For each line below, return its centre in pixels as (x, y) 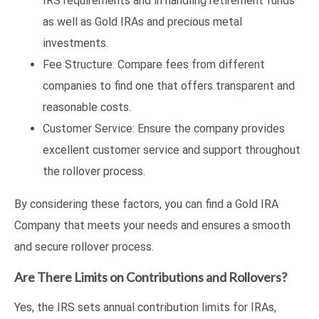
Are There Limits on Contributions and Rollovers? (151, 277)
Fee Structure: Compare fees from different (154, 64)
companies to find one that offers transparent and (169, 85)
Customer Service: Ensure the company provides (164, 128)
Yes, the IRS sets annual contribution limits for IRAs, (145, 307)
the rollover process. (94, 171)
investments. (75, 43)
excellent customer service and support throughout (172, 150)
